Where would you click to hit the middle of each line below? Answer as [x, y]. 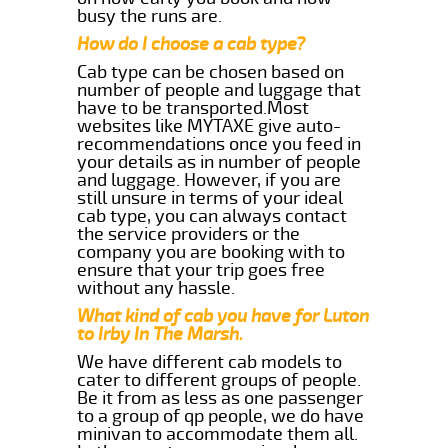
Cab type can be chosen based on [211, 71]
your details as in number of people [219, 161]
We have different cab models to [210, 361]
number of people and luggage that [219, 89]
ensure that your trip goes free [201, 269]
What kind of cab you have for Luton [223, 315]
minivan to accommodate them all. [218, 433]
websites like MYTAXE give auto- [209, 125]
